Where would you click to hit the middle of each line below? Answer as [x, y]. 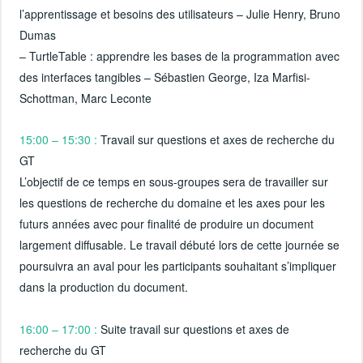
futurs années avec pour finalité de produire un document [167, 224]
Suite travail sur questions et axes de [194, 329]
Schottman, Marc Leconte [86, 98]
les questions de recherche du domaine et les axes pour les [173, 203]
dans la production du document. [104, 287]
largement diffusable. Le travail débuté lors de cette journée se [180, 245]
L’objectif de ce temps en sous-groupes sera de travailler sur [174, 182]
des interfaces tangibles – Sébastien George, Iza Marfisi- [165, 77]
